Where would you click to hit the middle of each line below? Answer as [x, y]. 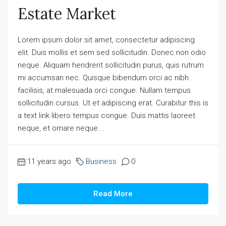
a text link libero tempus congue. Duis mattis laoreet [106, 116]
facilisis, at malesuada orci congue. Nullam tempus [104, 90]
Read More [113, 194]
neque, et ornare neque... [61, 128]
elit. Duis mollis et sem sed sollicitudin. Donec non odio [112, 52]
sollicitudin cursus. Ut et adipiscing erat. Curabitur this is [113, 103]
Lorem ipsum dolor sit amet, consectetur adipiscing [106, 40]
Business [101, 161]
